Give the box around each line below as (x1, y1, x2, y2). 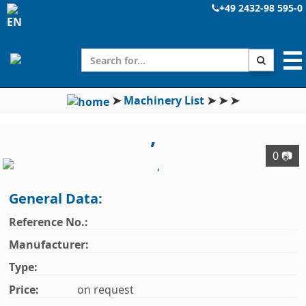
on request (77, 282, 135, 298)
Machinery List (124, 93, 204, 108)
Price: (9, 282, 40, 298)
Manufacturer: (9, 237, 89, 253)
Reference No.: (9, 214, 89, 230)
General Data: (9, 189, 103, 208)
